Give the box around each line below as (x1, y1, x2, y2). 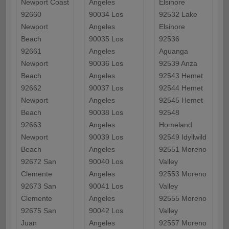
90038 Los (88, 108, 123, 117)
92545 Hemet (158, 96, 203, 105)
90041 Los (88, 182, 123, 191)
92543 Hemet (158, 72, 203, 80)
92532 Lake (158, 10, 197, 19)
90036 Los (88, 59, 123, 68)
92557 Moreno (158, 219, 207, 227)
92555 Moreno (158, 194, 207, 203)
